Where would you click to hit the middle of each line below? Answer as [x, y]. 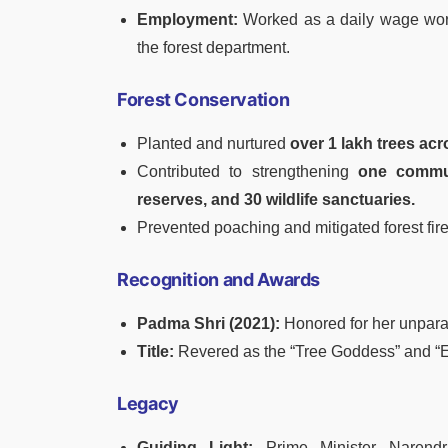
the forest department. [213, 47]
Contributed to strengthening [243, 171]
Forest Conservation [203, 99]
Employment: [187, 19]
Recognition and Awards [219, 279]
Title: [157, 351]
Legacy [148, 403]
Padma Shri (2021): [208, 323]
